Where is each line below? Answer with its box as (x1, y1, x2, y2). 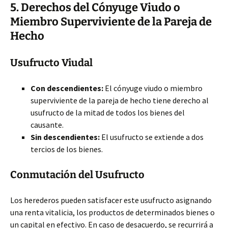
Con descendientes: (31, 83, 103, 93)
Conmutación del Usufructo (10, 168, 145, 181)
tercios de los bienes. (31, 144, 103, 154)
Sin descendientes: (31, 132, 100, 142)
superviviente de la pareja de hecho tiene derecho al (31, 95, 209, 105)
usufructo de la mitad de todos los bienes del (31, 107, 185, 118)
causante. (31, 120, 64, 130)
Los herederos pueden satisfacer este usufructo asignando (10, 195, 212, 205)
